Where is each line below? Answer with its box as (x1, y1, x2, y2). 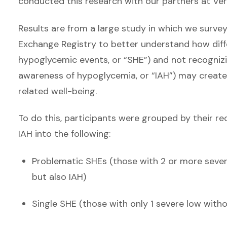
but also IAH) (32, 170, 86, 183)
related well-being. (18, 85, 99, 97)
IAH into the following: (18, 128, 113, 140)
